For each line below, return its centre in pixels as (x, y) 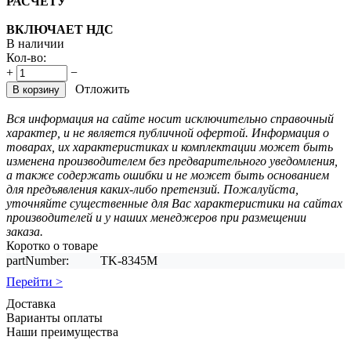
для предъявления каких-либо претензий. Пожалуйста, (152, 189)
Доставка (31, 303)
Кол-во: (26, 57)
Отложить (102, 89)
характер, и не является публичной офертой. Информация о (168, 132)
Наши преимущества (62, 331)
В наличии (35, 43)
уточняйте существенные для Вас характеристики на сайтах (174, 203)
